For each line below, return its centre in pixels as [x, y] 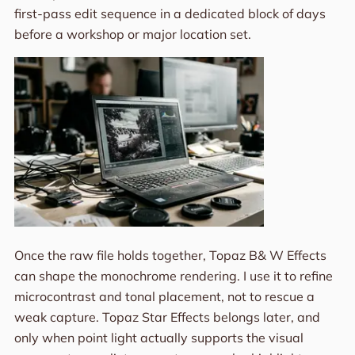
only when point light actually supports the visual [158, 338]
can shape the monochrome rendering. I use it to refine [173, 276]
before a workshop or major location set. [132, 34]
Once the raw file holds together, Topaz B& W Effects [170, 256]
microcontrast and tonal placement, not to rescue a [164, 297]
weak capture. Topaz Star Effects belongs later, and [167, 317]
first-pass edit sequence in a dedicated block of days [170, 14]
